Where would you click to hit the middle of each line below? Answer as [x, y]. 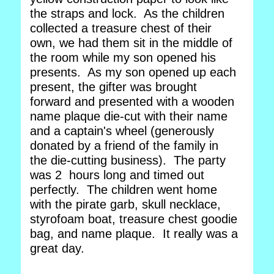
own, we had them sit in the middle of [131, 43]
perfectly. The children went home [124, 190]
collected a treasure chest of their [121, 28]
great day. [57, 248]
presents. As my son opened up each [133, 72]
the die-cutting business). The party [128, 160]
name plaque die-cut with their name [129, 116]
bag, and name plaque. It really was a [134, 234]
